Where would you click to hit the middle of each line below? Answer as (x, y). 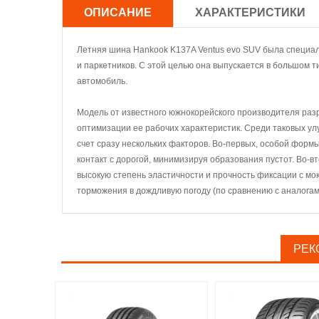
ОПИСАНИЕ (118, 12)
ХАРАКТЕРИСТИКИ (250, 12)
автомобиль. (102, 81)
